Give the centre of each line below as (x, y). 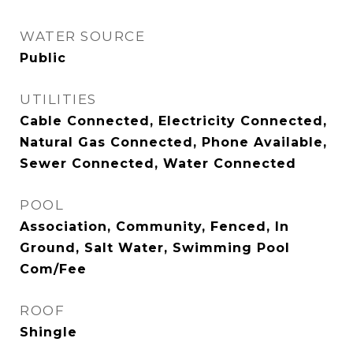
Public (43, 58)
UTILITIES (58, 99)
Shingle (48, 332)
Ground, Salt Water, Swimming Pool (155, 248)
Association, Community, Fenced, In (154, 227)
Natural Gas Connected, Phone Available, (173, 142)
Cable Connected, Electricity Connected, (173, 121)
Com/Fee (53, 269)
